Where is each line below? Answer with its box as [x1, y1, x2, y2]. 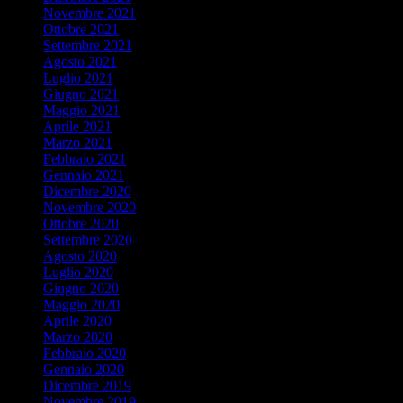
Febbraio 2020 [43, 345, 126, 361]
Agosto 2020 [43, 247, 117, 264]
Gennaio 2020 [43, 361, 124, 377]
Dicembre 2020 [43, 183, 131, 199]
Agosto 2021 [43, 53, 117, 69]
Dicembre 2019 [43, 377, 131, 393]
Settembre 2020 [43, 231, 132, 247]
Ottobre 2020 [43, 215, 119, 231]
